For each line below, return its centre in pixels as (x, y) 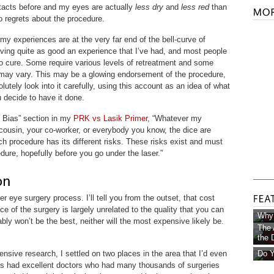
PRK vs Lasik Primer (110, 118)
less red (195, 7)
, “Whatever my (175, 118)
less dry (149, 7)
